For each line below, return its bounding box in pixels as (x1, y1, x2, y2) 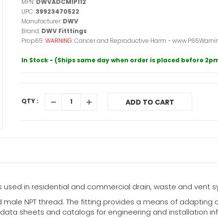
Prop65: (21, 36, 45, 45)
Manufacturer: (21, 17, 63, 25)
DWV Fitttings (41, 27, 87, 35)
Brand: (21, 27, 41, 35)
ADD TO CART (126, 97, 174, 107)
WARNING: (45, 36, 74, 45)
